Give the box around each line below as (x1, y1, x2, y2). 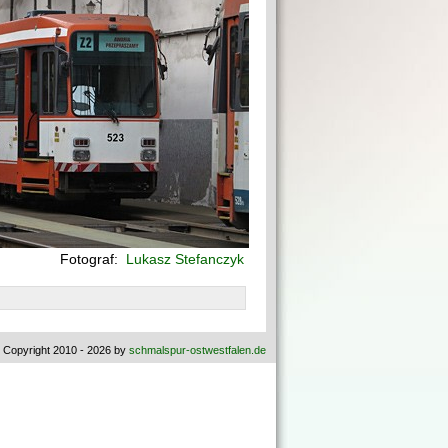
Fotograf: (60, 251, 122, 267)
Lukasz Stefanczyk (122, 251, 244, 267)
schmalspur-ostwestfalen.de (129, 344, 266, 356)
